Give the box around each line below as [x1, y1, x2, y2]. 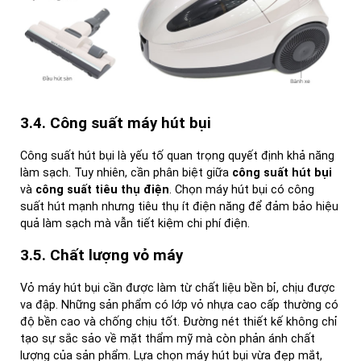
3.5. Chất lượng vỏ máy [20, 247, 183, 265]
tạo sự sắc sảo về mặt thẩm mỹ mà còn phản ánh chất [20, 332, 315, 346]
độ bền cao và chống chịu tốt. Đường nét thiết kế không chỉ [20, 315, 338, 330]
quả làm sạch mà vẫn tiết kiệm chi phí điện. [20, 216, 250, 230]
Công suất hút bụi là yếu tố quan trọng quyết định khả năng [20, 148, 334, 163]
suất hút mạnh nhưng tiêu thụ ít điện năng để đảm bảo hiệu [20, 199, 338, 214]
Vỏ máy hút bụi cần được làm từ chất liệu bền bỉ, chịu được [20, 281, 335, 296]
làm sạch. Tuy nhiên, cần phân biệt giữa [20, 165, 232, 180]
